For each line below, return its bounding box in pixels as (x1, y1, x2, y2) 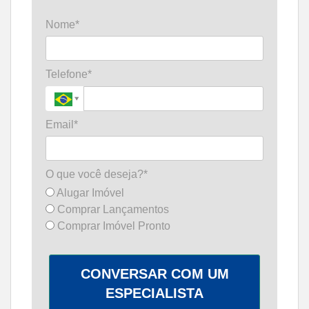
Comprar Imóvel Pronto (54, 220, 170, 232)
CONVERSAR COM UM (80, 266, 229, 282)
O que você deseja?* (46, 168, 148, 181)
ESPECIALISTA (106, 286, 203, 301)
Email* (46, 118, 78, 130)
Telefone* (46, 68, 92, 81)
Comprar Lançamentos (54, 203, 169, 216)
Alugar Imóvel (54, 187, 124, 199)
